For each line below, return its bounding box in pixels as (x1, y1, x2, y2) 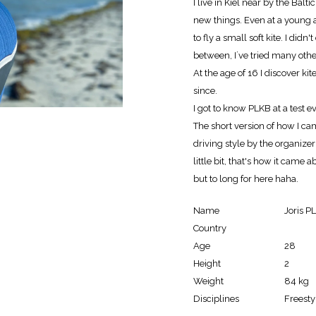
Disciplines (193, 293, 239, 304)
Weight (193, 276, 224, 286)
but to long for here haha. (193, 174, 300, 184)
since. (193, 85, 219, 96)
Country (193, 223, 226, 233)
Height (193, 258, 221, 269)
